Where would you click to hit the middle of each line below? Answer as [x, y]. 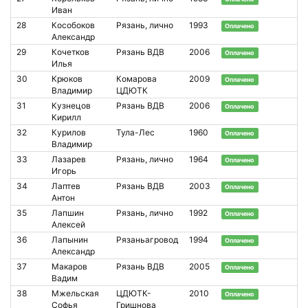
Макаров [69, 266]
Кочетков [70, 52]
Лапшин [68, 212]
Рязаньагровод [147, 239]
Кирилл [66, 117]
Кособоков [73, 25]
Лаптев [66, 186]
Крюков [67, 78]
